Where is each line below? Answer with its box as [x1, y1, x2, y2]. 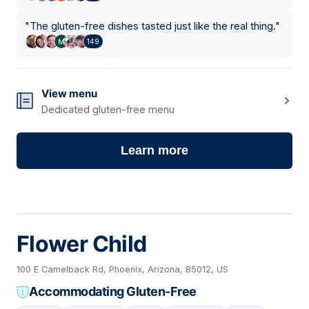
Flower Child [17, 230, 147, 258]
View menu [41, 87, 97, 101]
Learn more [121, 143, 188, 158]
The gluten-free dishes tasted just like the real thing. [30, 19, 275, 33]
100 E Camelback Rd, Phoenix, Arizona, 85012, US [17, 264, 228, 275]
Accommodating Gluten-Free [29, 284, 197, 299]
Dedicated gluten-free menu [41, 103, 175, 116]
